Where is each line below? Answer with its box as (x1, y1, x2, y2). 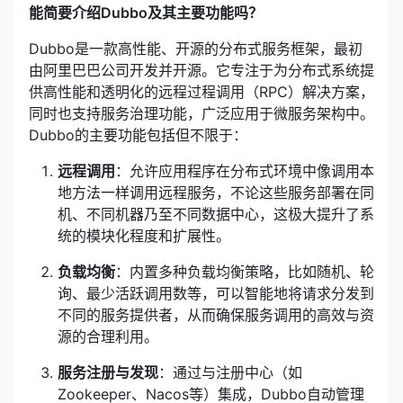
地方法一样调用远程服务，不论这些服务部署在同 (58, 184, 374, 201)
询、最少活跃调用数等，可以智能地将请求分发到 (58, 284, 374, 302)
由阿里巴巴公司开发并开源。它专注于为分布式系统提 (29, 61, 374, 79)
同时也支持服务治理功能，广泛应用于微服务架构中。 (29, 104, 374, 122)
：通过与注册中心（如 (158, 363, 302, 381)
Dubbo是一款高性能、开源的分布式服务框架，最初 (29, 40, 363, 58)
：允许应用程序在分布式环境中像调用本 (115, 162, 374, 180)
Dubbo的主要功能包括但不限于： (29, 126, 247, 144)
